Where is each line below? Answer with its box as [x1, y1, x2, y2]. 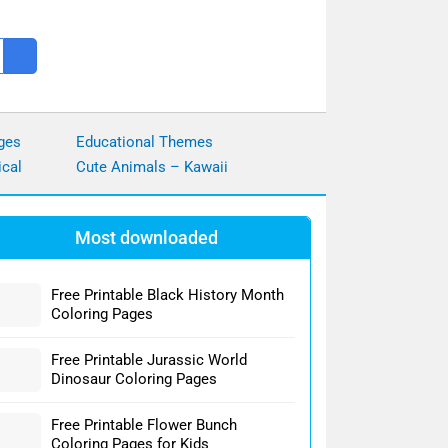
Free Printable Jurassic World [51, 351, 247, 369]
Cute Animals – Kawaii [76, 157, 228, 176]
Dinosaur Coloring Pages [51, 370, 217, 388]
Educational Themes [75, 132, 213, 151]
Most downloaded [74, 227, 218, 248]
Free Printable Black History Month [51, 286, 284, 304]
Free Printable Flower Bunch [51, 416, 237, 434]
